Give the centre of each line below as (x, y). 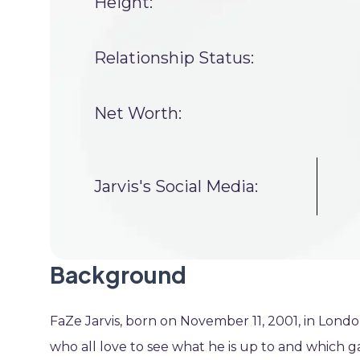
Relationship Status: (174, 58)
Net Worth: (138, 113)
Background (118, 274)
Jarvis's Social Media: (176, 186)
